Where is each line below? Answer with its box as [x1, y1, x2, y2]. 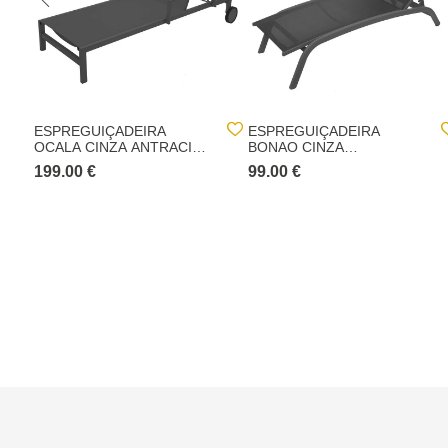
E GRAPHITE [34, 155, 118, 171]
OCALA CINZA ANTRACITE [34, 139, 210, 155]
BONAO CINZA [248, 139, 344, 155]
